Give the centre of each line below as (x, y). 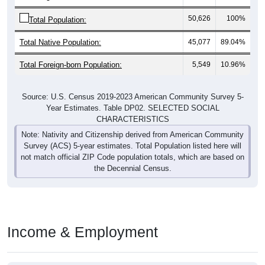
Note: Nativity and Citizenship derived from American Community (132, 135)
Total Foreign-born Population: (71, 65)
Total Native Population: (60, 43)
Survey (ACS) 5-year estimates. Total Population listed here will (132, 146)
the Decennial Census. (132, 169)
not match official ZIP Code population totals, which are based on (132, 157)
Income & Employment (83, 232)
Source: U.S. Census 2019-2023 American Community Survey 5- (132, 97)
